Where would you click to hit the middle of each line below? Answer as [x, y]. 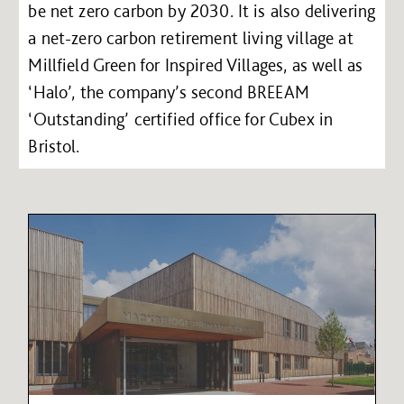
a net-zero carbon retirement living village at [191, 37]
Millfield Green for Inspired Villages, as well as [196, 64]
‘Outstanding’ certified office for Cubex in [181, 119]
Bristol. [54, 146]
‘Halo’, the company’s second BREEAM [169, 92]
